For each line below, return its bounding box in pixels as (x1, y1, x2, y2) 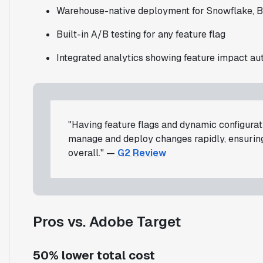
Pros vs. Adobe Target (32, 212, 181, 231)
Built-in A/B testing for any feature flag (56, 28, 225, 41)
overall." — (68, 146, 117, 159)
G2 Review (117, 146, 166, 159)
